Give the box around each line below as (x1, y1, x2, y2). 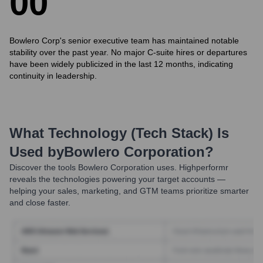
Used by (9, 144, 64, 160)
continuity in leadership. (9, 71, 97, 80)
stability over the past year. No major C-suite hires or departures (9, 48, 247, 57)
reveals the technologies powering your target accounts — (9, 174, 225, 184)
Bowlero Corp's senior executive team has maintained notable (9, 36, 239, 45)
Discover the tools (9, 163, 76, 172)
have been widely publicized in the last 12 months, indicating (9, 59, 233, 69)
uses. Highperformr (154, 163, 228, 172)
